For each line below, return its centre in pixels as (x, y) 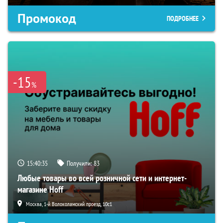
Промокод (47, 18)
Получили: (80, 163)
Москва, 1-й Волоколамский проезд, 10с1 (69, 204)
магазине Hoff (40, 189)
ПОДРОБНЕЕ (183, 18)
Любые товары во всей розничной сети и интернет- (102, 178)
